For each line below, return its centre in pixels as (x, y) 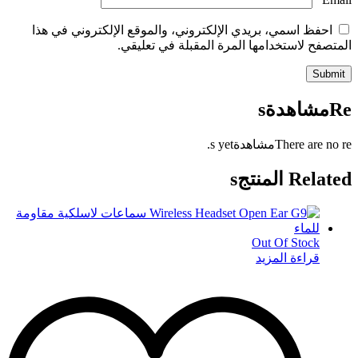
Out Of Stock (286, 243)
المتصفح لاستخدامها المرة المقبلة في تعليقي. (235, 45)
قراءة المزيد (288, 258)
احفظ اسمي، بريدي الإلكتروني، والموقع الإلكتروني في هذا (182, 30)
